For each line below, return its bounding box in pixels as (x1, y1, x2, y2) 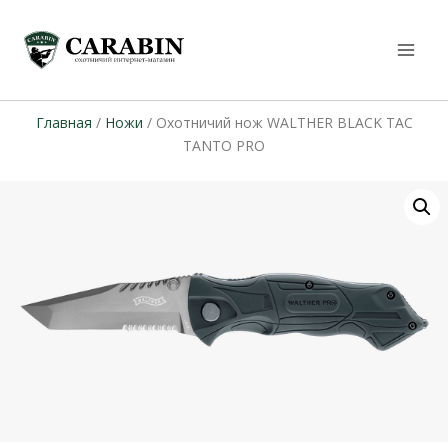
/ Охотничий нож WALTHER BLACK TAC (142, 113, 413, 132)
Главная (35, 113, 92, 132)
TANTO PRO (183, 136, 265, 155)
